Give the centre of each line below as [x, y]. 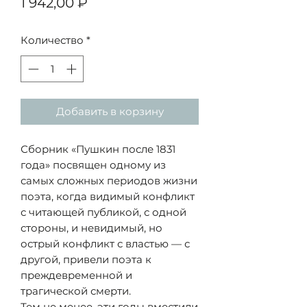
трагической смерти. [76, 291]
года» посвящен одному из [93, 164]
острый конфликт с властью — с [105, 243]
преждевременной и [76, 275]
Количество [52, 40]
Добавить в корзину [110, 111]
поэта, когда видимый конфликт [108, 196]
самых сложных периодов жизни [109, 180]
